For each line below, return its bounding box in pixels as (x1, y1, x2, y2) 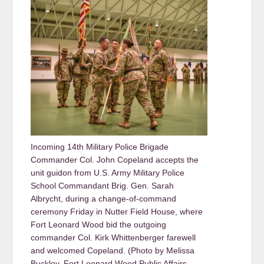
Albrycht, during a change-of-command (31, 194, 177, 204)
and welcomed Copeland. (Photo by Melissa (31, 246, 195, 256)
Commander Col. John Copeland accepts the (31, 155, 199, 165)
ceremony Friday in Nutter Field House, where (31, 207, 203, 217)
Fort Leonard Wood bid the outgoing (31, 220, 167, 230)
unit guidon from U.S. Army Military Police (31, 168, 185, 178)
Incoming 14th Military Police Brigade (31, 142, 169, 152)
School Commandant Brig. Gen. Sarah (31, 181, 174, 191)
